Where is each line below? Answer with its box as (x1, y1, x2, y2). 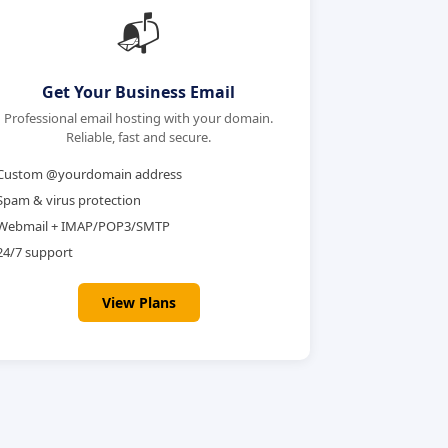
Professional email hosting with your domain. (4, 109, 274, 127)
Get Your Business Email (42, 81, 236, 103)
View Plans (101, 293, 176, 312)
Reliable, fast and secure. (66, 128, 212, 146)
